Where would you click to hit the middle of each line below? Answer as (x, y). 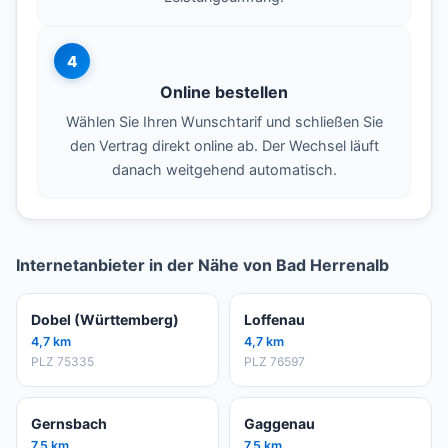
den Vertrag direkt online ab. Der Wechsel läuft (224, 146)
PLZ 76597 (274, 362)
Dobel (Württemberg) (105, 320)
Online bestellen (224, 92)
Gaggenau (279, 424)
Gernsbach (69, 424)
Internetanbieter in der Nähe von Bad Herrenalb (202, 265)
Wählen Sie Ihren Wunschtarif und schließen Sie (224, 122)
